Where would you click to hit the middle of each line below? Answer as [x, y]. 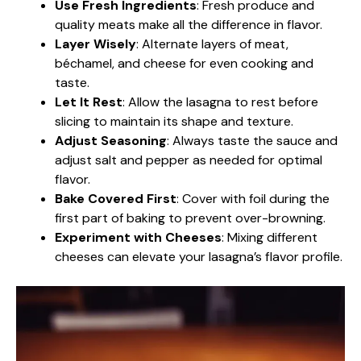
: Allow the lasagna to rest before [220, 102]
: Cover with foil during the [253, 198]
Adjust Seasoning [111, 140]
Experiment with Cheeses [138, 237]
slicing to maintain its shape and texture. [174, 121]
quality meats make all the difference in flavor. [189, 24]
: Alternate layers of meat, [212, 44]
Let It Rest [89, 102]
